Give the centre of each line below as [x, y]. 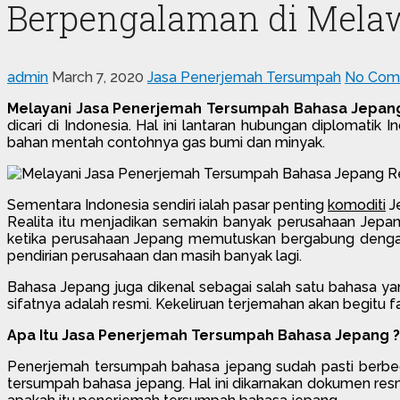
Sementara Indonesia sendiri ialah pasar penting [167, 204]
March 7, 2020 [98, 77]
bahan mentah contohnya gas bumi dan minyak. [166, 142]
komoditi [357, 204]
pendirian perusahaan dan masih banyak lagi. [154, 255]
